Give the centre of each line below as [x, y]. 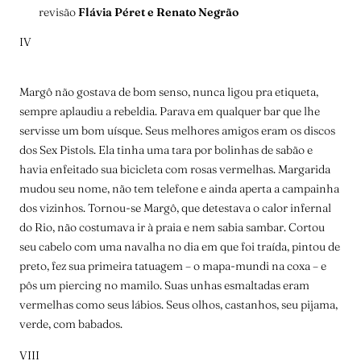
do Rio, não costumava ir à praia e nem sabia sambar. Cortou [172, 228]
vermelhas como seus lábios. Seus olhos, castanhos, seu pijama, [178, 305]
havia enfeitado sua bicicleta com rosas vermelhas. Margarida [175, 170]
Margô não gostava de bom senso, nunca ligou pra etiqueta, [169, 92]
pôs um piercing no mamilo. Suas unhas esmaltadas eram [164, 286]
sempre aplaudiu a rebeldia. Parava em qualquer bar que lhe [170, 112]
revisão [58, 12]
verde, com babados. [71, 324]
